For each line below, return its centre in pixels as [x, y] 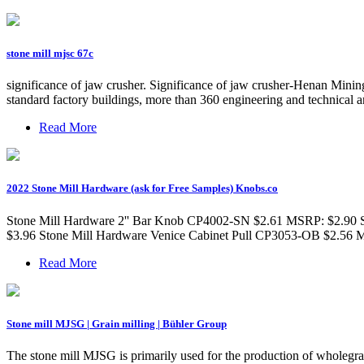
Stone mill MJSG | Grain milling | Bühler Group [117, 323]
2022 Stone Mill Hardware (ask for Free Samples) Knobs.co [142, 188]
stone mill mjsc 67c [50, 54]
